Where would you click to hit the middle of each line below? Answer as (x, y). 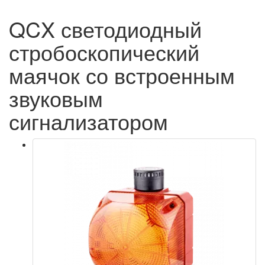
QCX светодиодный (105, 29)
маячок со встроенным (122, 75)
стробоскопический (104, 52)
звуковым (56, 98)
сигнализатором (88, 121)
